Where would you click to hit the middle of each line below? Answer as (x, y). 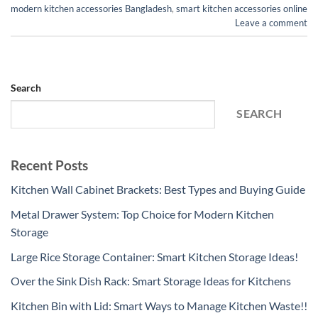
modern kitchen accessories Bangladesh (91, 9)
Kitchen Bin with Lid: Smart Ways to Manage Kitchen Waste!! (159, 305)
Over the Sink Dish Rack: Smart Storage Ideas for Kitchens (151, 281)
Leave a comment (271, 23)
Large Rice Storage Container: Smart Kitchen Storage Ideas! (154, 256)
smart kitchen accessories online (242, 9)
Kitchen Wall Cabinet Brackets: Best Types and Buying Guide (158, 190)
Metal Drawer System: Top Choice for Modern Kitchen (142, 214)
